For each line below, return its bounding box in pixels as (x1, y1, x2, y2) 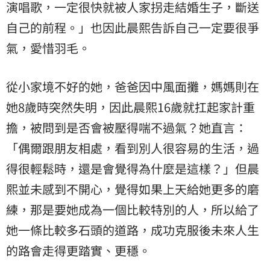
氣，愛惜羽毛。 (6, 39, 90, 57)
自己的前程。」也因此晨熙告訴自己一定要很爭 (6, 18, 259, 36)
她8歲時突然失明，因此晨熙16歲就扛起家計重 (6, 98, 255, 116)
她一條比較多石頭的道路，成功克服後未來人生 (6, 221, 259, 239)
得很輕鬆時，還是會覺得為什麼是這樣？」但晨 (6, 159, 259, 177)
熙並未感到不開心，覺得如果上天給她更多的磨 (6, 180, 259, 198)
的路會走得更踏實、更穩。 (6, 241, 151, 259)
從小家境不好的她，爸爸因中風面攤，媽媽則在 (6, 77, 259, 95)
